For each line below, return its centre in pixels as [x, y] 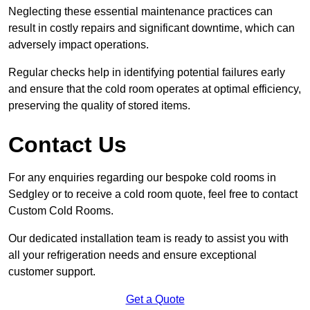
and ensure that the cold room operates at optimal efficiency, [155, 89]
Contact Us [67, 145]
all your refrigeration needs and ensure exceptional [133, 255]
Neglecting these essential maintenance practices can [140, 12]
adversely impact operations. [79, 45]
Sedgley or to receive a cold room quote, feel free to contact [153, 194]
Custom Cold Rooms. [61, 211]
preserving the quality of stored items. [99, 106]
